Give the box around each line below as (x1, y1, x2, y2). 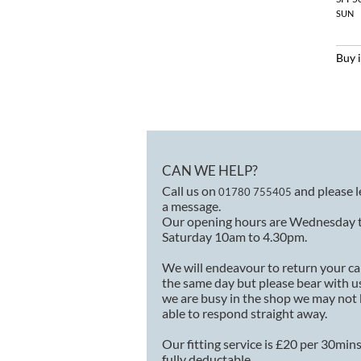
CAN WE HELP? (162, 161, 258, 179)
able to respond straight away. (162, 305, 327, 321)
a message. (162, 197, 221, 214)
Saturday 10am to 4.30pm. (162, 228, 307, 244)
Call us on (162, 182, 218, 198)
